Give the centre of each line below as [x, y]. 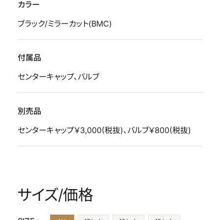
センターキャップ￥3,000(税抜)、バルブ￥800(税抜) [104, 131]
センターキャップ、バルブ [58, 77]
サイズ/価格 [55, 195]
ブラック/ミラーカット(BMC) [65, 24]
